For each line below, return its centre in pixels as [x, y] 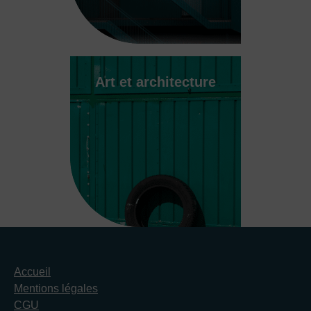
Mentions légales [56, 288]
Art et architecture [155, 82]
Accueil [32, 272]
